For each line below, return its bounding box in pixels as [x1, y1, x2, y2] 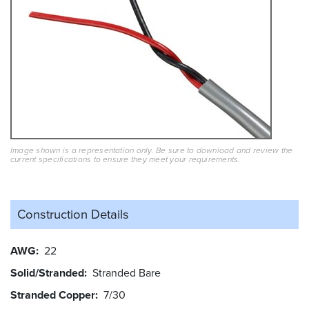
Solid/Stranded [10, 264, 84, 281]
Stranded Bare [92, 264, 161, 281]
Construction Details [17, 204, 129, 223]
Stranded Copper [10, 286, 95, 303]
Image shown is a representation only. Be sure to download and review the [10, 143, 293, 157]
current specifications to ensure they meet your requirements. [10, 152, 241, 166]
